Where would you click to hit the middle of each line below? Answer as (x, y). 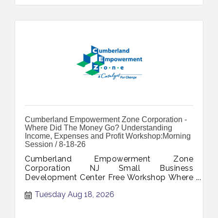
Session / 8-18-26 (55, 144)
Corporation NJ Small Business (109, 168)
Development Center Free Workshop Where (109, 177)
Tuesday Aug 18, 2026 (74, 195)
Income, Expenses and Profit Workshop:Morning (108, 136)
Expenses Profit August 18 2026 (86, 196)
